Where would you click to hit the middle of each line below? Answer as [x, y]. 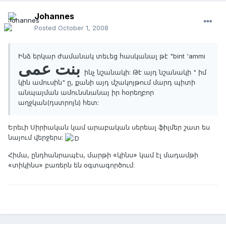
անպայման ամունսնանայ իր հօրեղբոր [86, 93]
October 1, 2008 [83, 28]
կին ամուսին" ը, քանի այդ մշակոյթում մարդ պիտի [107, 82]
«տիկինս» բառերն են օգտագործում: [71, 165]
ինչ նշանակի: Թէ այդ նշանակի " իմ [145, 72]
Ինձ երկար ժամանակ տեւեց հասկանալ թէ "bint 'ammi [112, 56]
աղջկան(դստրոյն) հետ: [59, 103]
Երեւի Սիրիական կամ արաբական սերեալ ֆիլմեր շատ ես [109, 127]
